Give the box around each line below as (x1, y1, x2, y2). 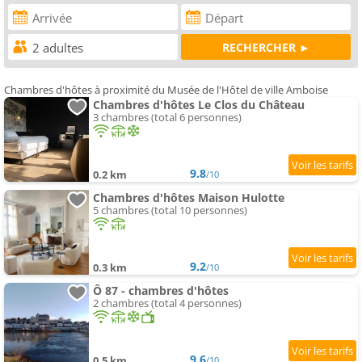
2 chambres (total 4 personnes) (93, 296, 242, 311)
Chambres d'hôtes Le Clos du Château (93, 97, 305, 113)
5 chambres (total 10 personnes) (93, 203, 247, 218)
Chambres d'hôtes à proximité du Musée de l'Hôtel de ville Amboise (4, 82, 328, 98)
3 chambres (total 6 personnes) (93, 110, 242, 125)
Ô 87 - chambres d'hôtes (93, 283, 229, 299)
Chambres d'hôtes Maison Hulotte (93, 190, 284, 206)
